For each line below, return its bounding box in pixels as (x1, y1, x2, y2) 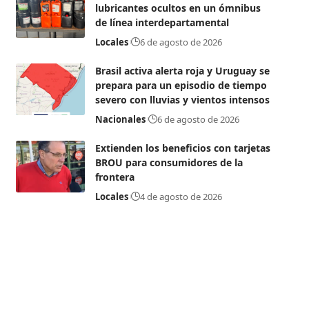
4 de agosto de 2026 (139, 190, 222, 203)
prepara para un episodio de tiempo (94, 78, 267, 92)
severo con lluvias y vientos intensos (94, 92, 270, 106)
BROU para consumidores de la (94, 155, 243, 169)
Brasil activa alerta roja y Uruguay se (94, 63, 270, 77)
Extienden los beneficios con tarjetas (94, 141, 270, 154)
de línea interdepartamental (94, 15, 229, 29)
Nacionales (94, 112, 146, 126)
